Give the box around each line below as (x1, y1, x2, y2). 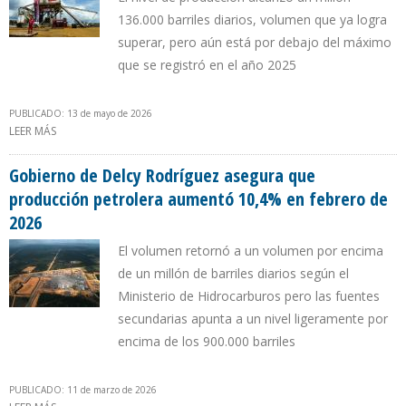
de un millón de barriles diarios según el (118, 265, 349, 283)
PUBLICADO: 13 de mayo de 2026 (9, 107, 152, 121)
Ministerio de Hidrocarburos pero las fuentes (118, 287, 380, 305)
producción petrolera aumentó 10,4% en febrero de (9, 187, 388, 212)
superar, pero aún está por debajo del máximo (118, 34, 391, 52)
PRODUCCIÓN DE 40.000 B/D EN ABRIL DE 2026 (56, 142, 296, 159)
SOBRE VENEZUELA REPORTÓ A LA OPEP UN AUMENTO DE (56, 123, 350, 140)
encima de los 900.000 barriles (118, 333, 295, 351)
